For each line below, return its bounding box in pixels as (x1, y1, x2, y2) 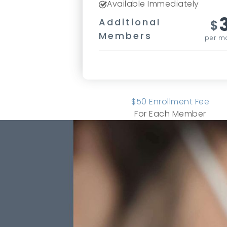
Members (99, 29, 153, 42)
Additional (99, 16, 161, 28)
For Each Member (134, 108, 206, 120)
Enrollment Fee (146, 96, 209, 107)
